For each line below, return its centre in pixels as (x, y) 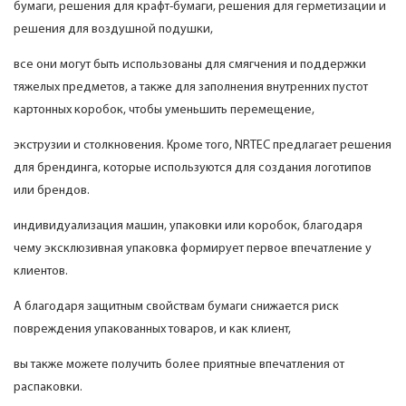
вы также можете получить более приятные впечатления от (179, 365)
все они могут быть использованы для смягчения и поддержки (190, 65)
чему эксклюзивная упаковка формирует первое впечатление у (193, 249)
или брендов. (52, 191)
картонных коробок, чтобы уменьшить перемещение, (164, 111)
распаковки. (48, 388)
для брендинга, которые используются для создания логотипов (193, 169)
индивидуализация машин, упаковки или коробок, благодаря (188, 227)
